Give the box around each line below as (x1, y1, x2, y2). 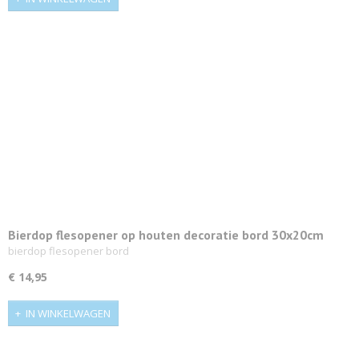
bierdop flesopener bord (8, 244, 129, 259)
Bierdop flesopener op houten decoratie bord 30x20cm (8, 227, 324, 244)
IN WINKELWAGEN (26, 305, 111, 321)
